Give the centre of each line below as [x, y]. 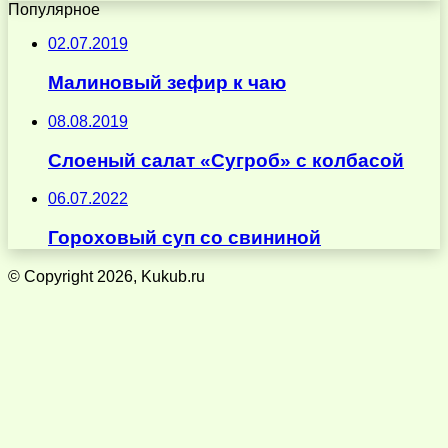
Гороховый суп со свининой [184, 238]
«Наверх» [44, 346]
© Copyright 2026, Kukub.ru [106, 276]
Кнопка [33, 328]
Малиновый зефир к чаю [167, 83]
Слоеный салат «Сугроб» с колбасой [226, 160]
